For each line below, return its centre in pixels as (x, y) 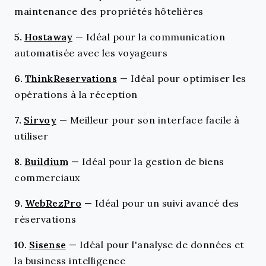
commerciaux (47, 177)
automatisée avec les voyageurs (91, 53)
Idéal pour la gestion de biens (153, 161)
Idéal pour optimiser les (188, 78)
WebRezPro (53, 203)
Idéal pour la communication (156, 37)
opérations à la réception (76, 94)
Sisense (47, 244)
